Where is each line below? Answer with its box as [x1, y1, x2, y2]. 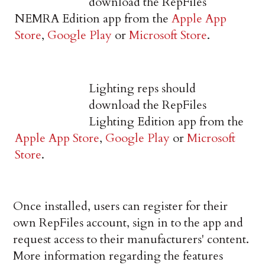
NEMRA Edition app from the [15, 11, 172, 27]
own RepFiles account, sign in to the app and [13, 215, 244, 231]
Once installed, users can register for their [13, 198, 228, 215]
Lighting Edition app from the [89, 114, 244, 130]
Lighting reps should [89, 80, 196, 97]
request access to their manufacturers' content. [13, 231, 250, 248]
